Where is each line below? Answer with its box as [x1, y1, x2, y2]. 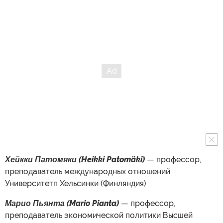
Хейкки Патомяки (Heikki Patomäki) [5, 154, 147, 164]
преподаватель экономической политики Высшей [5, 210, 193, 220]
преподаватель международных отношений [5, 166, 170, 176]
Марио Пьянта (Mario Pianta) [5, 198, 121, 208]
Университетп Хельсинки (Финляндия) [5, 178, 146, 188]
